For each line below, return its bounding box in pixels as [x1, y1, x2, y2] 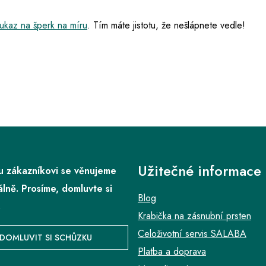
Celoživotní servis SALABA [138, 227, 246, 241]
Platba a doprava [138, 245, 206, 259]
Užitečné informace [138, 160, 261, 182]
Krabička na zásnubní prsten [138, 209, 251, 223]
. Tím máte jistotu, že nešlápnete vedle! [87, 18, 248, 33]
